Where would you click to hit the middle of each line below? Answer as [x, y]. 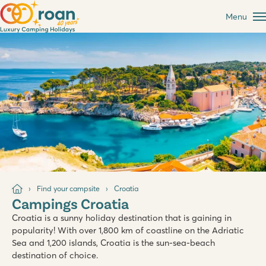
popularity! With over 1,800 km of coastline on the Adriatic [128, 231]
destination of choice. [55, 256]
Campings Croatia [70, 203]
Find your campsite [69, 188]
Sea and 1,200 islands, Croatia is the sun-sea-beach [113, 243]
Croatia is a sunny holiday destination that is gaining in [122, 218]
